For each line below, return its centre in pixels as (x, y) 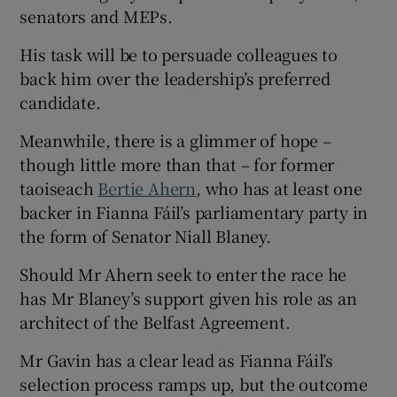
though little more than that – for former (177, 164)
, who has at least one (279, 188)
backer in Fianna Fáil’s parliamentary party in (194, 212)
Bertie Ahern (147, 188)
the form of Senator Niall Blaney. (145, 236)
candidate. (60, 102)
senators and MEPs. (96, 16)
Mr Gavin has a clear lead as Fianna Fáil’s (177, 360)
